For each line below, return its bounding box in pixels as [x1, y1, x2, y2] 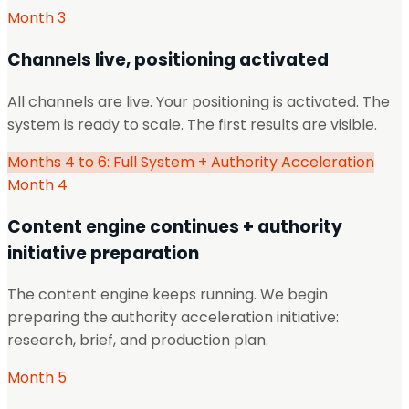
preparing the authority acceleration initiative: [7, 307, 339, 329]
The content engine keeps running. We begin [7, 284, 328, 306]
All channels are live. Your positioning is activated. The [7, 90, 390, 112]
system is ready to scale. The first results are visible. [7, 113, 377, 135]
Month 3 [7, 7, 66, 29]
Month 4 [7, 173, 68, 195]
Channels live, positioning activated [7, 47, 329, 73]
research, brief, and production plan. [7, 330, 268, 351]
